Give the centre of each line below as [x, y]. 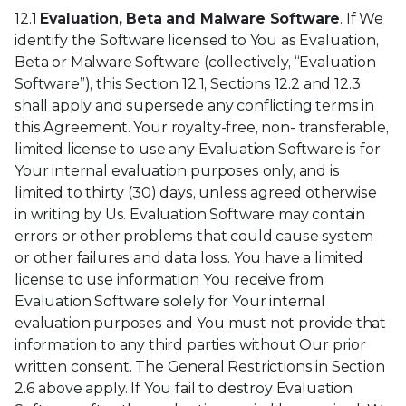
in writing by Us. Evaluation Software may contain [190, 215]
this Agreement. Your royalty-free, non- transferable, [202, 128]
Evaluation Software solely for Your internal [170, 302]
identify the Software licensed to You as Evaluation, [197, 41]
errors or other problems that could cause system [194, 237]
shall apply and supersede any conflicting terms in [194, 106]
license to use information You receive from [169, 280]
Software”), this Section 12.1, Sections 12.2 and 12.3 [188, 84]
